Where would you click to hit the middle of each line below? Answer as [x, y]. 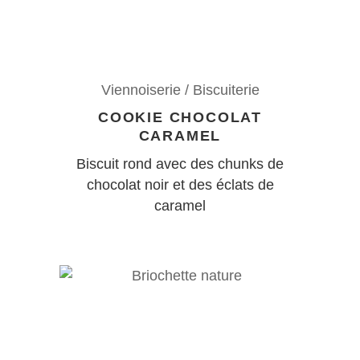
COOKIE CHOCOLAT [180, 117]
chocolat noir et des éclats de [180, 184]
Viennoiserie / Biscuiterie [180, 90]
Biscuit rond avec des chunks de [180, 164]
